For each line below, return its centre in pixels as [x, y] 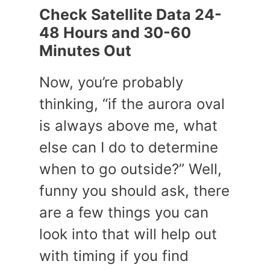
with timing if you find [114, 256]
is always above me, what [128, 126]
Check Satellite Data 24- [130, 14]
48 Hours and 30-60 [115, 33]
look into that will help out [128, 234]
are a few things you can [124, 212]
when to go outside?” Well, [130, 169]
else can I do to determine [129, 147]
